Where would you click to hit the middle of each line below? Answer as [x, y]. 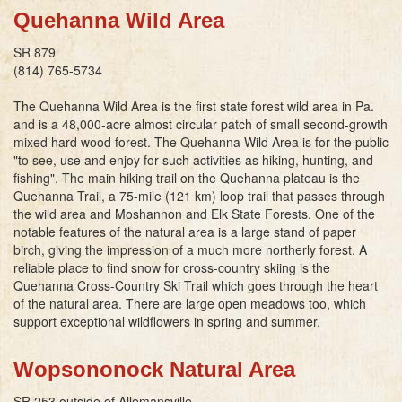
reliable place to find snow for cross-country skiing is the [172, 267]
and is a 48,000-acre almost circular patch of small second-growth [201, 123]
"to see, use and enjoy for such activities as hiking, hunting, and [193, 159]
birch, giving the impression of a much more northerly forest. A [190, 249]
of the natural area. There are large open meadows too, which [190, 303]
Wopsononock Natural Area [154, 369]
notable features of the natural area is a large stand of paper [185, 231]
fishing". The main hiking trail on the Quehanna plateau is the [187, 177]
